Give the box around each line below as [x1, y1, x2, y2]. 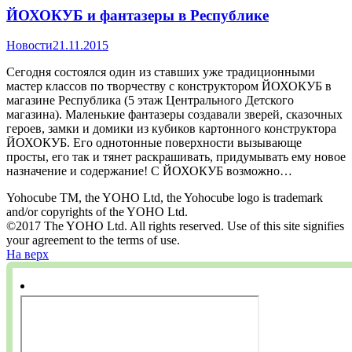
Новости [6, 38, 53, 53]
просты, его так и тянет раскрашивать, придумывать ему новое [6, 150, 346, 164]
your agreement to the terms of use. [6, 233, 180, 247]
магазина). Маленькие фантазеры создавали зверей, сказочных [6, 108, 343, 122]
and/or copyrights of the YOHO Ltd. [6, 205, 188, 219]
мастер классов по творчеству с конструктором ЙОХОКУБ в [6, 79, 332, 93]
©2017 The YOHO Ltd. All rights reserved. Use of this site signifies [6, 219, 344, 233]
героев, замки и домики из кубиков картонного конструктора [6, 122, 336, 136]
